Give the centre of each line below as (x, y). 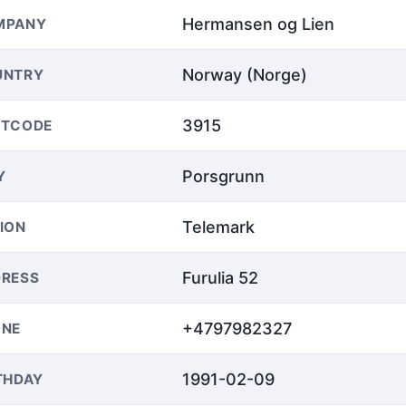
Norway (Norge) (245, 74)
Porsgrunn (223, 176)
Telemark (218, 227)
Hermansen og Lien (258, 24)
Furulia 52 (220, 277)
